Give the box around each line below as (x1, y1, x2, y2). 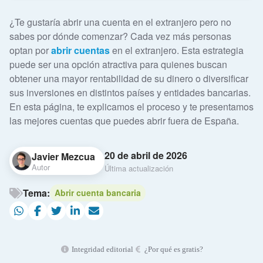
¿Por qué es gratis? (142, 245, 203, 254)
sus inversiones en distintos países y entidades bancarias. (9, 86, 251, 100)
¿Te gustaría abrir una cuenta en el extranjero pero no (9, 15, 231, 29)
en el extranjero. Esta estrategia (110, 43, 244, 58)
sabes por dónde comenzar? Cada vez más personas (9, 29, 231, 43)
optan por (9, 43, 51, 58)
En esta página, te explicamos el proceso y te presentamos (9, 100, 254, 114)
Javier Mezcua (32, 149, 95, 163)
